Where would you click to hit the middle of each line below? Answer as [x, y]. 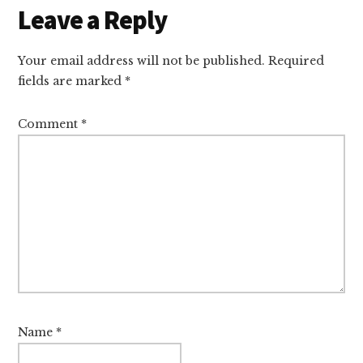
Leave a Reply [93, 20]
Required [297, 61]
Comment [50, 124]
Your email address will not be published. [142, 61]
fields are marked [72, 81]
